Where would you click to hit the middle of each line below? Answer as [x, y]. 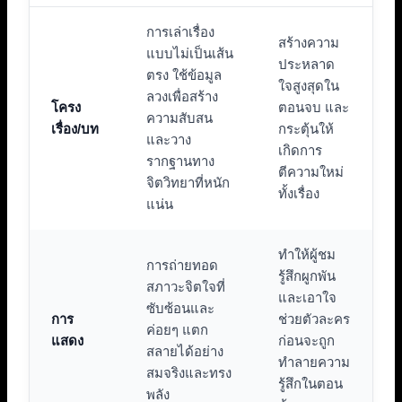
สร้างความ [309, 43]
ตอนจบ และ [314, 108]
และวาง [169, 140]
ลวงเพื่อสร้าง [182, 97]
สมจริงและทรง [189, 373]
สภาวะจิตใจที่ [186, 287]
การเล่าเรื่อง [180, 32]
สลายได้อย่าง [185, 352]
